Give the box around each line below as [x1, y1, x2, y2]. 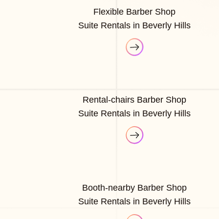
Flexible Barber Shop [93, 6, 176, 17]
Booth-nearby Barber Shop [82, 182, 187, 193]
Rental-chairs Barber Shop [83, 94, 187, 105]
